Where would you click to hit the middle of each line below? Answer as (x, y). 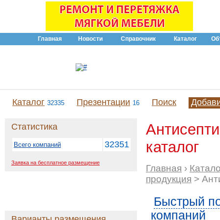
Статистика (34, 127)
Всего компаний (37, 145)
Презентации (103, 102)
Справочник (138, 39)
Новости (90, 39)
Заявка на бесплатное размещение (55, 163)
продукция (169, 179)
